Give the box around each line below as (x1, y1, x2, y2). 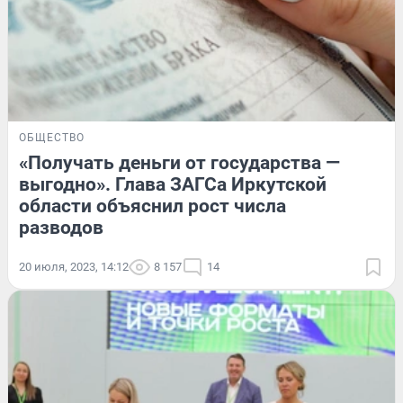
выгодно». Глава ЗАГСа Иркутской (19, 174, 327, 196)
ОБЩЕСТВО (19, 131, 85, 145)
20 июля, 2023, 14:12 (19, 260, 129, 274)
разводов (19, 217, 103, 239)
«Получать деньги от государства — (19, 152, 340, 175)
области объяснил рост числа (19, 195, 286, 218)
